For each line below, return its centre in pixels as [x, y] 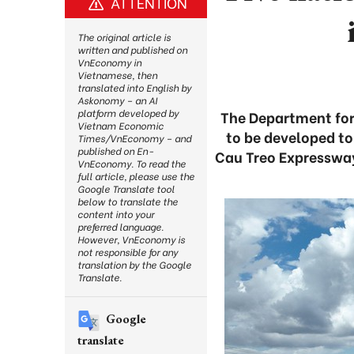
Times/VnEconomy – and [134, 138]
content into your [116, 214]
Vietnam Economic [121, 125]
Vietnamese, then [117, 75]
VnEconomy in [109, 62]
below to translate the [128, 201]
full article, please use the [136, 176]
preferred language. [121, 226]
